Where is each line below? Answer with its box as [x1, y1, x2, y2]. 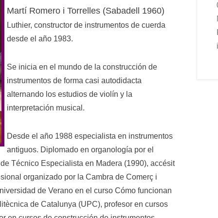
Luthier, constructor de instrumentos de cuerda [7, 21, 165, 29]
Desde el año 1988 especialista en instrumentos [7, 132, 173, 140]
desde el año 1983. [7, 35, 73, 43]
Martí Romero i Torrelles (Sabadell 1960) [7, 6, 164, 16]
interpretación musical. [7, 104, 85, 112]
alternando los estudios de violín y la [7, 90, 132, 98]
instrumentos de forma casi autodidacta [7, 76, 142, 85]
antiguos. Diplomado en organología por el [7, 145, 154, 154]
